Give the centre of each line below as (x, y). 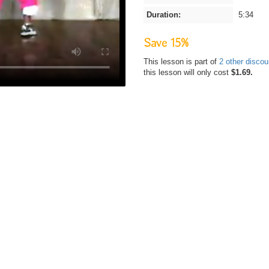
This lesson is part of (181, 62)
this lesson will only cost (187, 72)
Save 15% (166, 44)
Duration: (164, 15)
